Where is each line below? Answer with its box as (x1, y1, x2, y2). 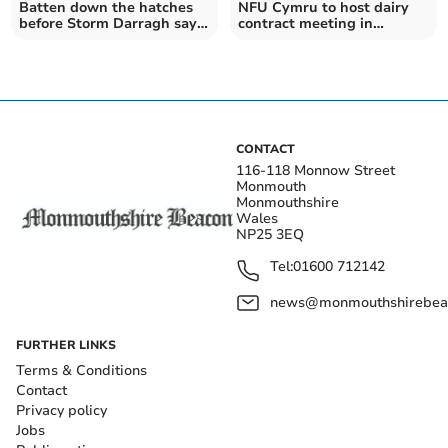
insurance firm (19, 29, 119, 49)
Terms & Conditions (16, 360, 147, 380)
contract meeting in (238, 13, 373, 33)
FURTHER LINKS (16, 336, 116, 353)
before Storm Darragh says (19, 13, 205, 33)
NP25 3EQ (236, 224, 304, 244)
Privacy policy (16, 400, 107, 420)
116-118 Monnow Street (236, 160, 395, 180)
